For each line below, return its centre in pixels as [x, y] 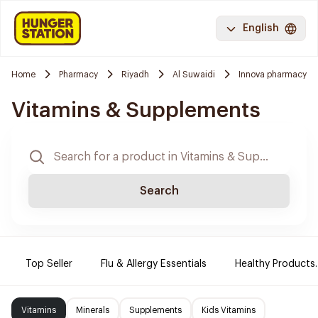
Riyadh [135, 74]
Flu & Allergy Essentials [154, 264]
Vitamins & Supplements [136, 110]
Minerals [93, 310]
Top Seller [49, 264]
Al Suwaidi [194, 74]
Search [159, 191]
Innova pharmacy [273, 74]
